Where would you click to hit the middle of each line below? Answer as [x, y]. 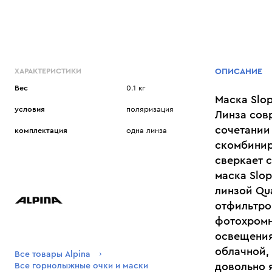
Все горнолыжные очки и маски [81, 266]
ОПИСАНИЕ [239, 71]
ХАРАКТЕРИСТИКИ [48, 71]
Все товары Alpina [53, 255]
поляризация [150, 109]
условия [30, 109]
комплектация [41, 131]
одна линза [146, 131]
